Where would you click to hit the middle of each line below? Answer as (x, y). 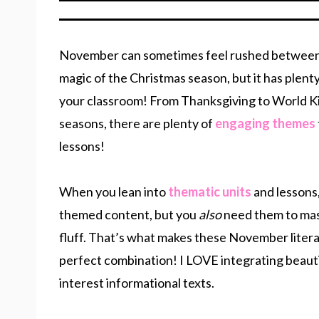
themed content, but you (129, 214)
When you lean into (114, 192)
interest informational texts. (137, 283)
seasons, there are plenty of (137, 123)
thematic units (210, 192)
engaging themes (265, 123)
